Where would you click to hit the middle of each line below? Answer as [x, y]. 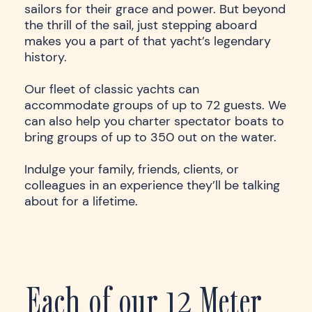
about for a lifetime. [83, 201]
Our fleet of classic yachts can [112, 89]
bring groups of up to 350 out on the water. [152, 137]
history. [47, 57]
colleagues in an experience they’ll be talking [152, 185]
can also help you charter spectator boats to [154, 121]
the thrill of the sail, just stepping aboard [141, 25]
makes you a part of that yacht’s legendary [148, 41]
